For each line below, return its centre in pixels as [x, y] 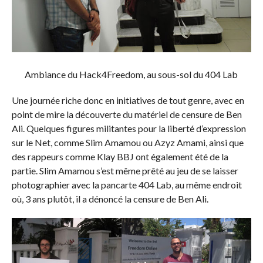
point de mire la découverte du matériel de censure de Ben [127, 114]
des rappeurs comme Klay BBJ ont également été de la [120, 157]
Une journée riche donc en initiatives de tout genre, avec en [128, 100]
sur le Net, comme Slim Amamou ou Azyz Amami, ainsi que [127, 143]
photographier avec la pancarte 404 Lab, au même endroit [127, 185]
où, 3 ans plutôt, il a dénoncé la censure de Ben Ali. [110, 199]
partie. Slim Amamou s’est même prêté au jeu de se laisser [125, 171]
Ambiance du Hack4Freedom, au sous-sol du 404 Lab [131, 75]
